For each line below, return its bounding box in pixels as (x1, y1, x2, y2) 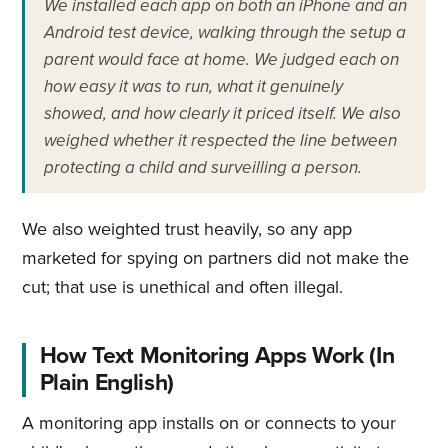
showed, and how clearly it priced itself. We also (43, 102, 401, 124)
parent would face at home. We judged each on (43, 48, 399, 70)
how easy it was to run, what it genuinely (43, 75, 343, 97)
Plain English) (39, 369, 174, 398)
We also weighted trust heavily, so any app (21, 217, 352, 240)
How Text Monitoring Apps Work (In (39, 342, 395, 371)
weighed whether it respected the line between (43, 129, 397, 151)
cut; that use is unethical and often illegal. (21, 275, 343, 298)
